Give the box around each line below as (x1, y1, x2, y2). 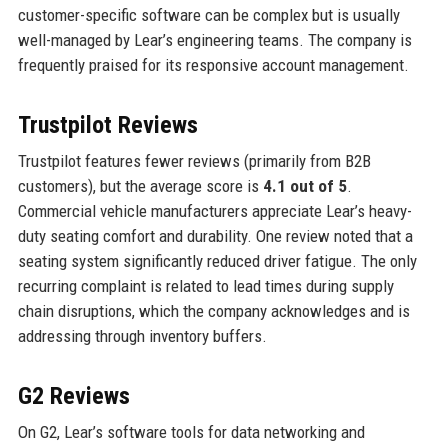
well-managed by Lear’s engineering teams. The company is (17, 29, 412, 50)
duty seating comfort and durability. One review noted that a (17, 225, 413, 246)
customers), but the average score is (17, 175, 263, 196)
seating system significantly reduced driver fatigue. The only (17, 250, 417, 271)
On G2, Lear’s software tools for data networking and (17, 421, 365, 442)
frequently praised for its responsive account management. (17, 54, 409, 75)
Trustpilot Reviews (17, 110, 198, 139)
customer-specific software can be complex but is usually (17, 4, 400, 25)
